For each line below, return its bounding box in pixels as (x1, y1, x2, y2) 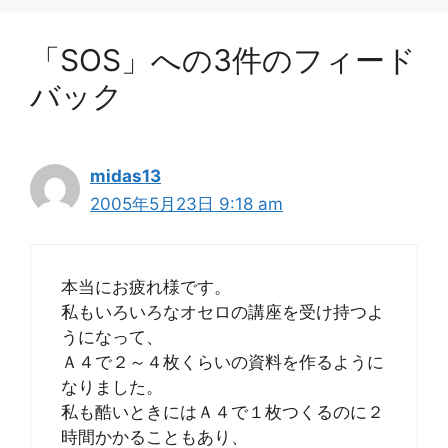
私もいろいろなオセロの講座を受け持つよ (61, 302, 384, 322)
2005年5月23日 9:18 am (90, 193, 283, 214)
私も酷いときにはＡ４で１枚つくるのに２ (61, 402, 384, 422)
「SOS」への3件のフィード (30, 41, 416, 78)
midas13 (90, 165, 161, 186)
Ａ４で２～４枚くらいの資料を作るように (61, 352, 384, 372)
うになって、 (61, 327, 163, 347)
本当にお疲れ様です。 (61, 277, 231, 297)
